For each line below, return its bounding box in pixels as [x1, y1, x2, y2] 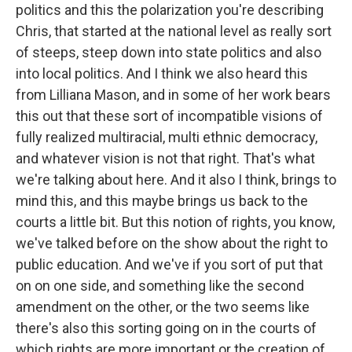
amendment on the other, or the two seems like [16, 299, 310, 315]
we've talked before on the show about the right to [16, 235, 328, 251]
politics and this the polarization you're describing [16, 2, 324, 18]
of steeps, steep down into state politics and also [16, 44, 321, 60]
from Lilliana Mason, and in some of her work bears [16, 86, 331, 103]
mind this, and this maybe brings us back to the [16, 192, 308, 209]
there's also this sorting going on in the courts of [16, 320, 317, 336]
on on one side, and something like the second [16, 277, 304, 294]
